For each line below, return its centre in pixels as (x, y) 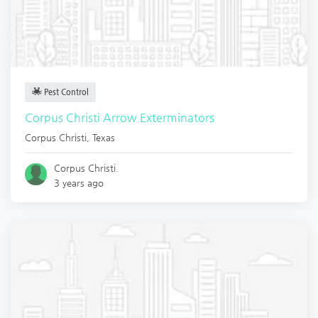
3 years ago (79, 182)
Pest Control (65, 92)
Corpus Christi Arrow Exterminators (120, 117)
